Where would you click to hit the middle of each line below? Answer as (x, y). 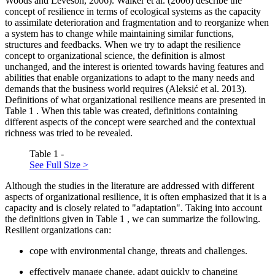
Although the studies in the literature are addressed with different (130, 185)
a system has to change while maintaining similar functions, (119, 33)
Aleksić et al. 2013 (205, 88)
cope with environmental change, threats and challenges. (138, 250)
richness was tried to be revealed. (69, 133)
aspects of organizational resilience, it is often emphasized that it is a (136, 196)
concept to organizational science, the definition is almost (115, 55)
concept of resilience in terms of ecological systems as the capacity (133, 11)
